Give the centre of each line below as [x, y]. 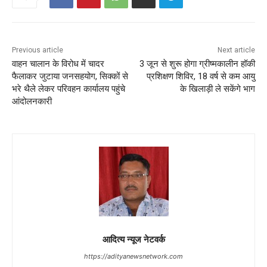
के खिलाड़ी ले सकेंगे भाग [217, 89]
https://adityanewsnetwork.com [133, 256]
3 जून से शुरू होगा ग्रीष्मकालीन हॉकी [197, 63]
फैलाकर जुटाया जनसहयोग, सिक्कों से [70, 76]
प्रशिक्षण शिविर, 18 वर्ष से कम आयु [201, 76]
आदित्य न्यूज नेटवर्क [133, 239]
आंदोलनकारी [32, 101]
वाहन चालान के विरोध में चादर [58, 63]
